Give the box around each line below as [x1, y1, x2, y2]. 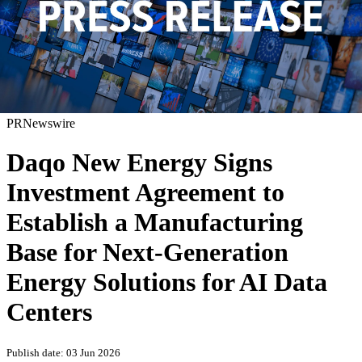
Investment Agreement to [6, 178, 284, 208]
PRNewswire [6, 116, 75, 130]
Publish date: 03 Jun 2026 [6, 346, 120, 359]
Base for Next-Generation [6, 238, 288, 267]
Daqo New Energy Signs [6, 148, 272, 178]
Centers [6, 297, 92, 327]
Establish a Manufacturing [6, 208, 303, 238]
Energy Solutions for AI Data [6, 267, 327, 297]
